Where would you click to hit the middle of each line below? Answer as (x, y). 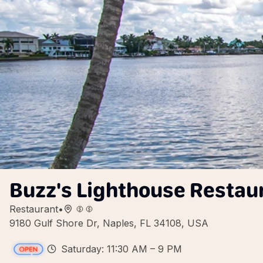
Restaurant (34, 209)
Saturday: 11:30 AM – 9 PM (122, 249)
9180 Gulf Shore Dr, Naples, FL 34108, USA (109, 223)
